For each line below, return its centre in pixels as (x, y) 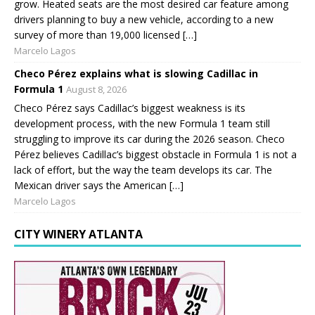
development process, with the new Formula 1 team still (142, 124)
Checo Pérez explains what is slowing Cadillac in (136, 74)
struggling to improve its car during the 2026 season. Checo (149, 139)
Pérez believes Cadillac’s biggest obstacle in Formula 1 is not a (155, 155)
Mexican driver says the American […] (99, 186)
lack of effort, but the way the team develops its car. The (143, 170)
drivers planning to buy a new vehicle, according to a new (144, 20)
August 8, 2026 (96, 90)
